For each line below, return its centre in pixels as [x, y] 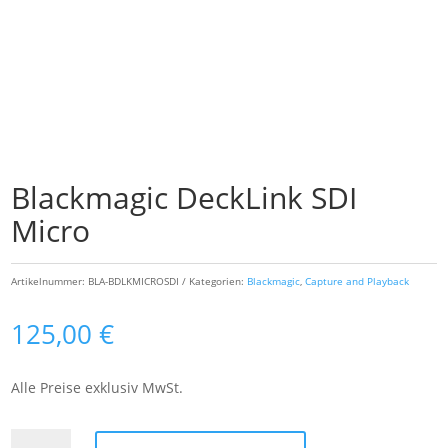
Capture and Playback [357, 280]
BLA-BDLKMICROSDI [134, 280]
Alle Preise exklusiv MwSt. [97, 387]
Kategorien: [218, 280]
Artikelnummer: [50, 280]
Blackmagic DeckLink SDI [184, 197]
